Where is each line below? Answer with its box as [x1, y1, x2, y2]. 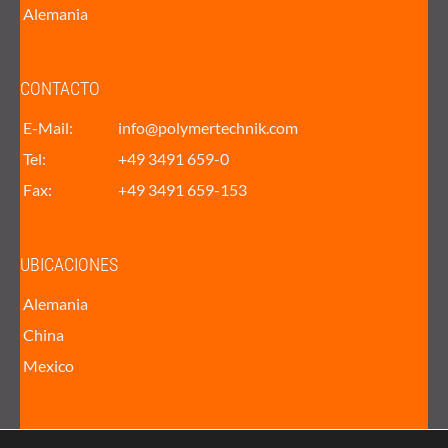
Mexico [23, 355, 75, 375]
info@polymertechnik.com [118, 117, 299, 137]
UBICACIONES [20, 253, 118, 275]
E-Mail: [23, 117, 74, 137]
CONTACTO [20, 77, 100, 99]
